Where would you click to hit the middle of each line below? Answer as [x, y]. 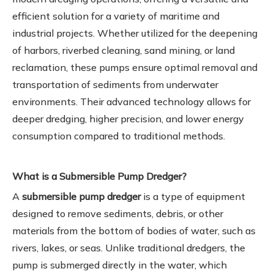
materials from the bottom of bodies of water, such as [134, 230]
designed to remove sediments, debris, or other [118, 213]
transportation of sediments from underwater [115, 84]
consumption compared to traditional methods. [119, 135]
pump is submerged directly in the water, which [120, 265]
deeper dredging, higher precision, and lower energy [128, 118]
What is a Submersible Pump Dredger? [99, 176]
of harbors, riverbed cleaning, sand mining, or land [124, 50]
